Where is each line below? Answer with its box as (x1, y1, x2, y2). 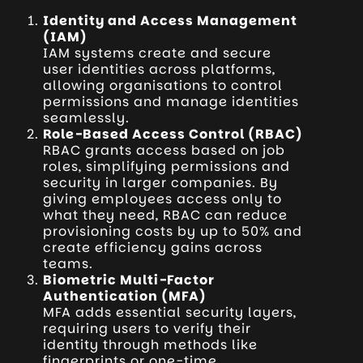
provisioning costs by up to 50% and (43, 222, 303, 241)
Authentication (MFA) (43, 287, 207, 306)
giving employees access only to (43, 190, 283, 209)
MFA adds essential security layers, (43, 303, 297, 322)
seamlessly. (43, 109, 130, 128)
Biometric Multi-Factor (43, 271, 216, 290)
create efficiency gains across (43, 238, 263, 258)
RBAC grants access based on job (43, 141, 286, 160)
